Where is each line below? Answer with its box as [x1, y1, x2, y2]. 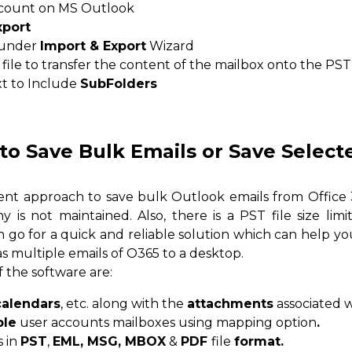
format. [234, 334, 284, 350]
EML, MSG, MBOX [53, 334, 166, 350]
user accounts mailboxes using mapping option [16, 315, 317, 331]
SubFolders [80, 76, 157, 92]
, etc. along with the [60, 296, 187, 312]
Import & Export [40, 38, 146, 54]
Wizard [146, 38, 194, 54]
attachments [187, 296, 273, 312]
